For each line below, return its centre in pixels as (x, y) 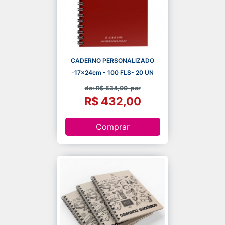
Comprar (113, 127)
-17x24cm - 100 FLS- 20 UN (113, 72)
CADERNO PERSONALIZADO (113, 60)
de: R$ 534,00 (107, 88)
